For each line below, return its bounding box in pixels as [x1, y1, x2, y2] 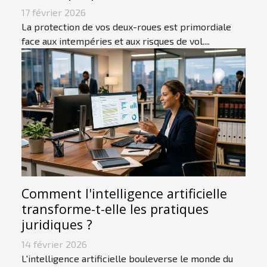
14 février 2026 [21, 238, 87, 250]
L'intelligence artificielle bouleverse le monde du [21, 253, 233, 265]
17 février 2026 [21, 7, 86, 18]
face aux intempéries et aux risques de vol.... [21, 35, 210, 47]
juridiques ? [21, 216, 92, 234]
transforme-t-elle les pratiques [21, 200, 209, 218]
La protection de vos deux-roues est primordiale [21, 21, 231, 33]
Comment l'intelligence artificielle [21, 185, 227, 203]
